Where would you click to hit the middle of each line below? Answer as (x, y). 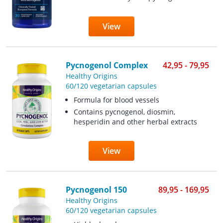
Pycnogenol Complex (107, 65)
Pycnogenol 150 (96, 190)
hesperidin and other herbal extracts (135, 122)
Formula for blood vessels (116, 100)
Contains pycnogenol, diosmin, (124, 112)
